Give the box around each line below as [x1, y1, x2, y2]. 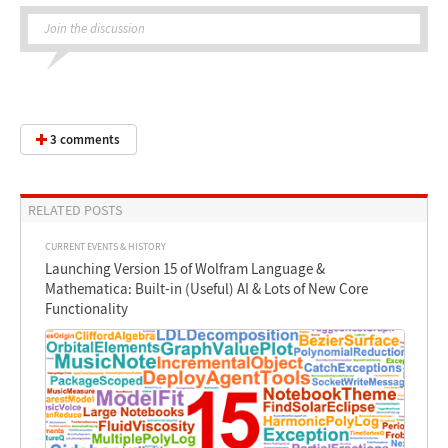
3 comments [49, 131, 120, 149]
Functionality [45, 299, 129, 319]
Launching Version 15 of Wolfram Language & [45, 259, 326, 279]
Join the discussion [44, 19, 146, 37]
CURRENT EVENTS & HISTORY [45, 240, 167, 254]
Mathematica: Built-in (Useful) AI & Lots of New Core [45, 279, 369, 299]
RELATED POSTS [27, 201, 122, 220]
